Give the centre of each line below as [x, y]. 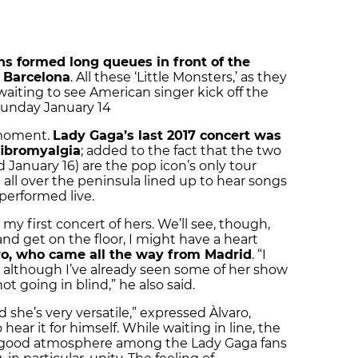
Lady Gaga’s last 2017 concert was [167, 135]
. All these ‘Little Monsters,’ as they [179, 77]
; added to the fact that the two [181, 150]
